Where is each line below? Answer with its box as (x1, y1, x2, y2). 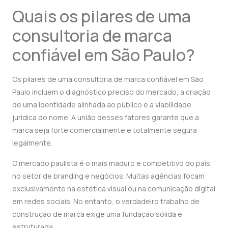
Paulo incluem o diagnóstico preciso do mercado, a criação (12, 87, 211, 97)
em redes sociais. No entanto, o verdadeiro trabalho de (12, 196, 199, 206)
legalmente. (12, 138, 52, 148)
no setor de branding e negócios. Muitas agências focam (12, 170, 205, 181)
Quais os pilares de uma (12, 5, 191, 28)
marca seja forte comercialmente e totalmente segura (12, 125, 197, 135)
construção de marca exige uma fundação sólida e (12, 209, 182, 219)
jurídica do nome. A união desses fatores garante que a (12, 112, 199, 123)
